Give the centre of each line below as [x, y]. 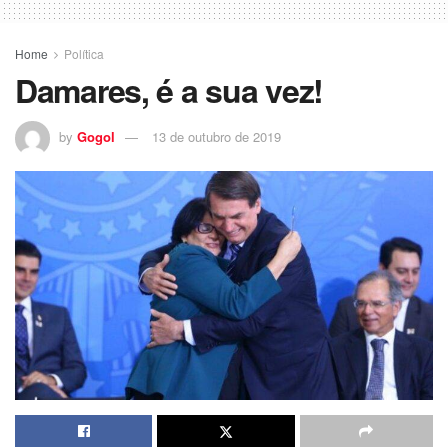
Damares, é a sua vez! [169, 90]
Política [84, 54]
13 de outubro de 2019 [216, 137]
